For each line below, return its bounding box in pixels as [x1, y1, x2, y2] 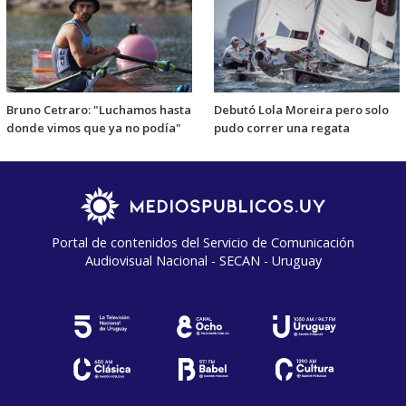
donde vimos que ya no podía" [6, 119, 181, 136]
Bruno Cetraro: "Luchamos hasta [6, 101, 191, 118]
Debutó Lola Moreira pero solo [214, 101, 389, 118]
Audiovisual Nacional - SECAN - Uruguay [84, 251, 322, 269]
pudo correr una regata [214, 119, 350, 136]
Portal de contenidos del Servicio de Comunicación [52, 233, 354, 251]
